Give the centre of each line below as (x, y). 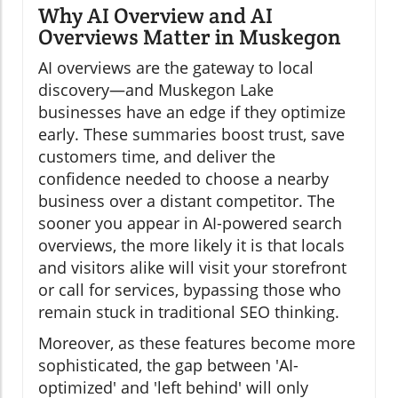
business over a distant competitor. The (187, 200)
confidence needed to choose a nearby (183, 178)
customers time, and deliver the (157, 156)
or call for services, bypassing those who (190, 289)
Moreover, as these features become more (197, 342)
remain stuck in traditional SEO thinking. (189, 311)
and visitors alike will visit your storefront (192, 267)
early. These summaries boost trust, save (191, 134)
